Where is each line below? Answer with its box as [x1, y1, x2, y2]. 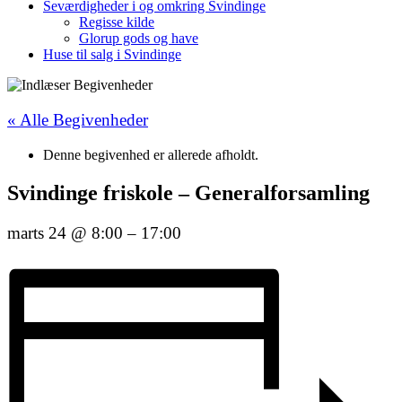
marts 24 [7, 223, 71, 243]
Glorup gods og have [79, 31, 198, 46]
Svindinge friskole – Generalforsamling [7, 181, 370, 205]
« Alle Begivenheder [7, 110, 148, 130]
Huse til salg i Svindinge [43, 47, 181, 62]
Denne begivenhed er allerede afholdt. [43, 147, 258, 163]
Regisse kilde [79, 14, 154, 30]
